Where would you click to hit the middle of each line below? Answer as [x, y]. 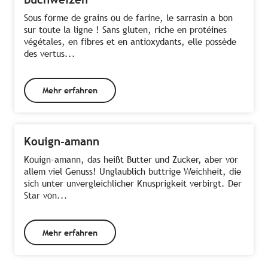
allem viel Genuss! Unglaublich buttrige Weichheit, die [133, 172]
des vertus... [50, 53]
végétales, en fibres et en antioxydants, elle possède [130, 41]
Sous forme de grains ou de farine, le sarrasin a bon [128, 17]
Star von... [46, 196]
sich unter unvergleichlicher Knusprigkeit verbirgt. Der [133, 184]
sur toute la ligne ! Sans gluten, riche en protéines [125, 29]
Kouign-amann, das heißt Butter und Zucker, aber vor [131, 160]
